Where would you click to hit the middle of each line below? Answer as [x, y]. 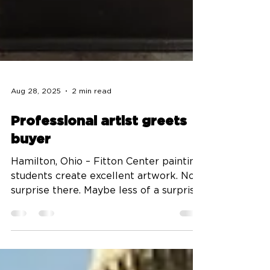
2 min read [92, 109]
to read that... [42, 223]
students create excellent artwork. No [103, 194]
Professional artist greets [99, 139]
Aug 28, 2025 [36, 109]
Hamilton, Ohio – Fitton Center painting [48, 180]
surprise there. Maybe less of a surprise [106, 209]
